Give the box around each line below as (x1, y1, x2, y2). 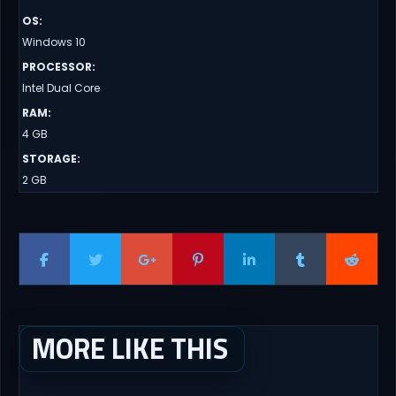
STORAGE (21, 151, 77, 167)
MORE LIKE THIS (31, 327, 228, 370)
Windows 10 (21, 34, 86, 50)
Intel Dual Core (21, 80, 100, 96)
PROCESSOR (21, 59, 92, 75)
